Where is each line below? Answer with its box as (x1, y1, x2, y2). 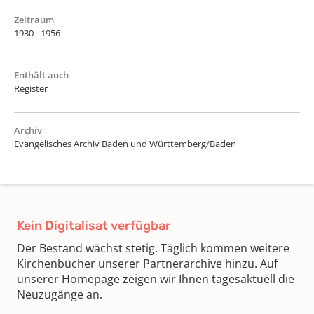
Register (14, 81, 48, 95)
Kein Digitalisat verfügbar (17, 217, 171, 233)
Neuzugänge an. (17, 286, 102, 302)
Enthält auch (14, 68, 69, 81)
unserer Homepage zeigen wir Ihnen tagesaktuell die (17, 271, 294, 287)
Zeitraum (14, 13, 54, 26)
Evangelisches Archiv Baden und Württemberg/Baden (14, 137, 236, 150)
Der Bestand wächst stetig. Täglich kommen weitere (17, 240, 289, 256)
